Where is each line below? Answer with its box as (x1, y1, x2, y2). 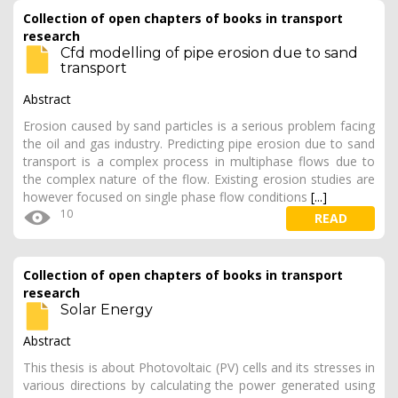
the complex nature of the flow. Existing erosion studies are (23, 171, 375, 187)
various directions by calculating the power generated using (23, 377, 375, 394)
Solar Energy (60, 301, 153, 318)
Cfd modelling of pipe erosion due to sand (60, 44, 358, 61)
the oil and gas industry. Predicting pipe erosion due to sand (23, 135, 375, 152)
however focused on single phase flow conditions (23, 188, 311, 205)
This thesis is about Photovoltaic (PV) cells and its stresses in (23, 359, 375, 376)
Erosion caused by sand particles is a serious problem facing (23, 117, 375, 134)
